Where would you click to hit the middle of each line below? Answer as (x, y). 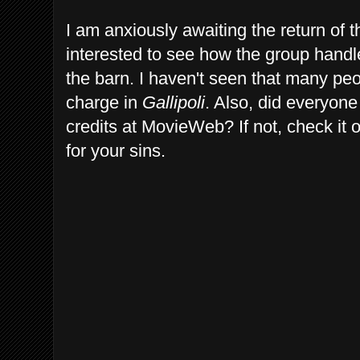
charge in (104, 102)
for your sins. (116, 150)
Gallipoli (174, 102)
